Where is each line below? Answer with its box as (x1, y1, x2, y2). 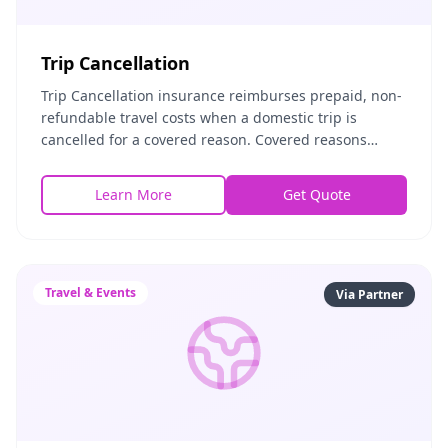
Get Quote (282, 185, 351, 204)
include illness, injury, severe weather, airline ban (41, 152, 374, 171)
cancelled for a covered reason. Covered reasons (41, 130, 367, 149)
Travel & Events (45, 284, 136, 301)
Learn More (95, 185, 172, 204)
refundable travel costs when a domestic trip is (41, 108, 357, 127)
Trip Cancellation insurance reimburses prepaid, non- (41, 86, 402, 105)
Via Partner (336, 286, 403, 303)
